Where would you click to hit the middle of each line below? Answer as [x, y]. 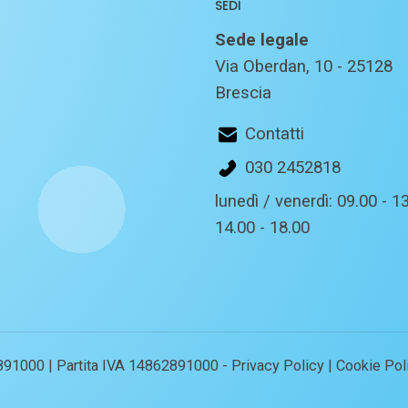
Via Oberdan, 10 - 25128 [304, 67]
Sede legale [262, 41]
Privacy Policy [278, 365]
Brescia [243, 93]
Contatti [275, 134]
